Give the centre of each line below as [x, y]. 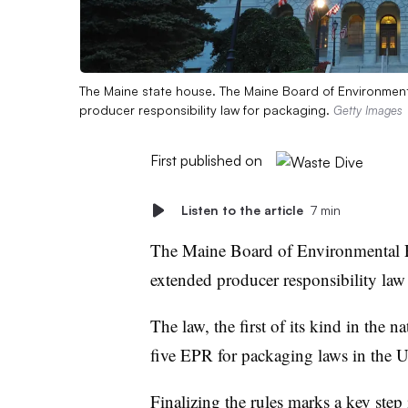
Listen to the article [242, 209]
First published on [206, 160]
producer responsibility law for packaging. [206, 109]
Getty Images [368, 110]
